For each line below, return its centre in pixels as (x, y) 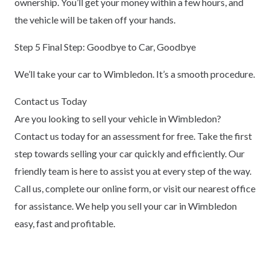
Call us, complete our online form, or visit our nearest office (135, 188)
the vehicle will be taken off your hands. (95, 19)
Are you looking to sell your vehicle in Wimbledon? (118, 118)
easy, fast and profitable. (65, 223)
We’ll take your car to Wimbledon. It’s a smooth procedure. (135, 74)
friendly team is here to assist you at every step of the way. (133, 171)
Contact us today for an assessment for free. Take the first (133, 136)
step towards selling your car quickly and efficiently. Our (130, 153)
